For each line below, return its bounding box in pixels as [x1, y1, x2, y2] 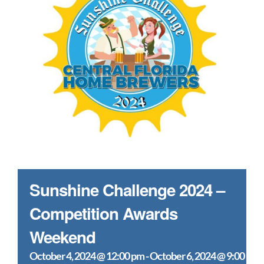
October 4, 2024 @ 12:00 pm [29, 249, 144, 262]
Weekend [29, 225, 95, 249]
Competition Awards [29, 202, 177, 225]
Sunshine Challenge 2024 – [29, 178, 225, 202]
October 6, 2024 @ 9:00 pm [150, 249, 259, 262]
